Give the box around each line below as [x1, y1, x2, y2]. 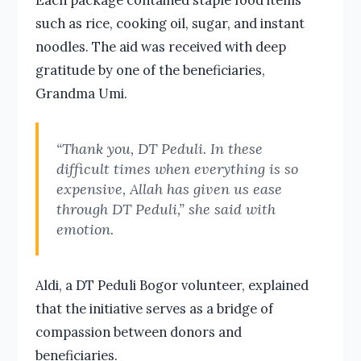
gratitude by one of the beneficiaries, [35, 60, 265, 78]
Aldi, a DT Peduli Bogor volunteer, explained [35, 276, 309, 293]
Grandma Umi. [35, 84, 127, 102]
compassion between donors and [35, 322, 242, 340]
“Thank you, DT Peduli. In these [56, 139, 263, 158]
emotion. [56, 219, 114, 239]
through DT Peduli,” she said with [56, 199, 276, 218]
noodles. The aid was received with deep [35, 37, 286, 55]
